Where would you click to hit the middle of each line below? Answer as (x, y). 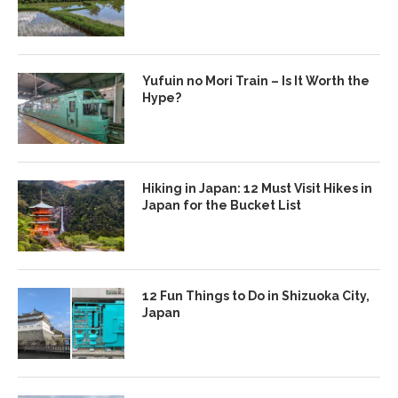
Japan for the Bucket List (222, 206)
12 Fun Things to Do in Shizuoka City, (256, 296)
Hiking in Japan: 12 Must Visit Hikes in (257, 189)
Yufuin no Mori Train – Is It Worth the (256, 81)
